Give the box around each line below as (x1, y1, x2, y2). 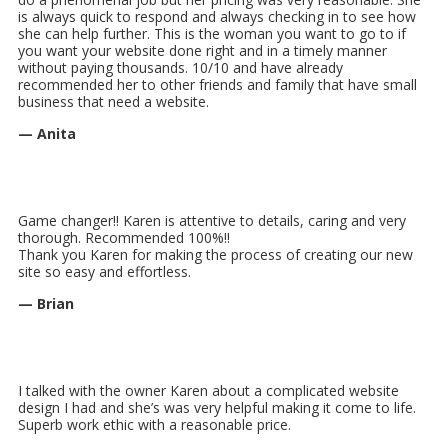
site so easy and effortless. (18, 261, 191, 281)
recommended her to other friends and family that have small (18, 74, 417, 94)
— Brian (18, 293, 74, 313)
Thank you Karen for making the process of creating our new (18, 244, 413, 264)
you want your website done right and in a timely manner (18, 40, 387, 60)
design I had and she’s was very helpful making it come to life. (18, 397, 416, 417)
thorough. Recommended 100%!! (18, 227, 230, 247)
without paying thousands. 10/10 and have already (18, 57, 343, 77)
